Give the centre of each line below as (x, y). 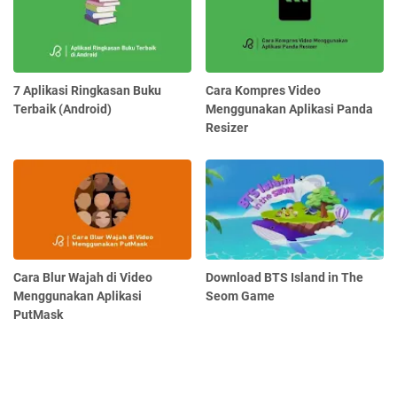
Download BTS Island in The (285, 277)
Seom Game (241, 296)
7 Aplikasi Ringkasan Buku (87, 90)
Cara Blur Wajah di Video (83, 277)
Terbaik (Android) (62, 109)
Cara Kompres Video (264, 90)
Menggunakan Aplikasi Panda (290, 109)
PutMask (38, 314)
